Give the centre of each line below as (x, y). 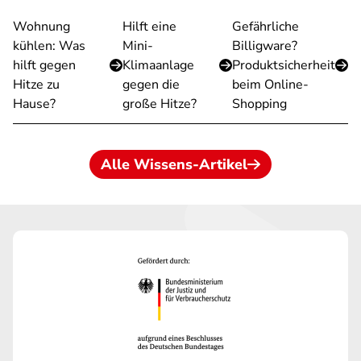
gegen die (151, 85)
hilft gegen (44, 65)
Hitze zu (36, 85)
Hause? (34, 104)
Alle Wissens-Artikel (174, 164)
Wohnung (41, 27)
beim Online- (270, 85)
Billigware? (265, 46)
